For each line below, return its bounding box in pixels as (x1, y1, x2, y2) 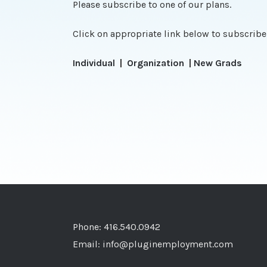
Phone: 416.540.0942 (73, 221, 160, 233)
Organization (127, 57, 187, 69)
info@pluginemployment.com (103, 238, 233, 250)
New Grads (194, 57, 242, 69)
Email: (73, 238, 103, 250)
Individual (73, 57, 117, 69)
